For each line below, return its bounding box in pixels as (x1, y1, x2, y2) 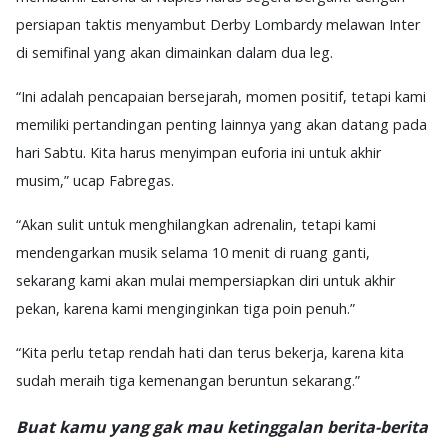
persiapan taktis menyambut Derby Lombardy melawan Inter (16, 14, 420, 34)
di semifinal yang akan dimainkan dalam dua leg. (16, 42, 333, 62)
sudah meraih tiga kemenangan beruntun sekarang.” (16, 370, 360, 390)
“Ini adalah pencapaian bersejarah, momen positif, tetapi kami (16, 86, 426, 106)
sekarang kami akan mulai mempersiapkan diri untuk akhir (16, 270, 395, 290)
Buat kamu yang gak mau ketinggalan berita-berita (16, 415, 428, 438)
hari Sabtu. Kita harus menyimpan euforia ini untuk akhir (16, 142, 381, 162)
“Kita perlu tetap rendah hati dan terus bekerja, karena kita (16, 342, 404, 362)
